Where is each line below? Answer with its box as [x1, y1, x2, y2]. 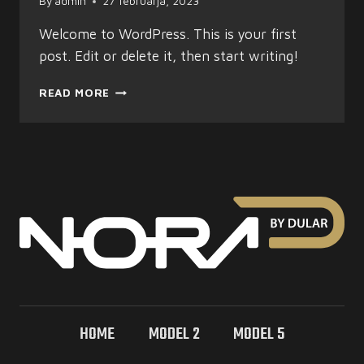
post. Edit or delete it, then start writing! [39, 48, 299, 65]
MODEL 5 [232, 321, 284, 349]
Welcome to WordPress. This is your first [39, 26, 297, 43]
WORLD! [109, 99, 160, 113]
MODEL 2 [148, 321, 200, 349]
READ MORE [39, 86, 110, 100]
